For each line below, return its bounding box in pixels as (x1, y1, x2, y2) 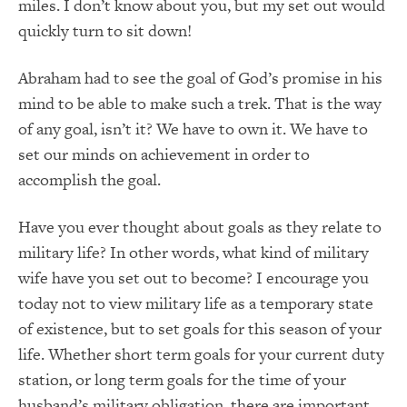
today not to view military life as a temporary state (18, 291, 373, 314)
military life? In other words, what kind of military (18, 240, 369, 263)
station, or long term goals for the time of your (18, 367, 346, 391)
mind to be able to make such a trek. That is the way (18, 91, 382, 114)
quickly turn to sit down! (18, 18, 192, 42)
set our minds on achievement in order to (18, 142, 310, 165)
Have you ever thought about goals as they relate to (18, 214, 382, 238)
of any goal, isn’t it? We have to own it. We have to (18, 116, 368, 140)
